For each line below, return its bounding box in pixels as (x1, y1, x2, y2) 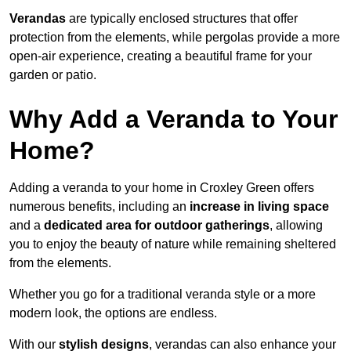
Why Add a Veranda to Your (9, 104, 338, 133)
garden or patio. (9, 67, 96, 81)
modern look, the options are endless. (9, 306, 217, 320)
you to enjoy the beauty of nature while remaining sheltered (9, 237, 336, 251)
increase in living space (190, 199, 329, 213)
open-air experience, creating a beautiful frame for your (9, 49, 312, 63)
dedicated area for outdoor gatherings (44, 218, 270, 232)
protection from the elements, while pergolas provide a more (9, 30, 340, 44)
